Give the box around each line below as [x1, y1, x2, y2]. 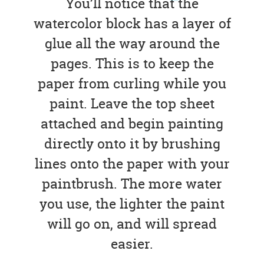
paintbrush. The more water [42, 174, 222, 193]
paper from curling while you [38, 74, 226, 93]
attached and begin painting [41, 114, 223, 133]
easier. [111, 235, 153, 253]
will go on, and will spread [47, 214, 217, 233]
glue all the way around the [44, 34, 220, 53]
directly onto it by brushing [44, 134, 220, 153]
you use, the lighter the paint [39, 194, 225, 213]
